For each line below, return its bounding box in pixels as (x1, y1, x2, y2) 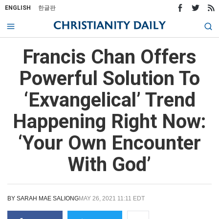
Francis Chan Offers (22, 45, 197, 68)
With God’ (68, 153, 151, 176)
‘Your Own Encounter (18, 131, 201, 154)
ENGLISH (5, 4, 31, 11)
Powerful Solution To (19, 67, 200, 90)
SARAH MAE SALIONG (17, 195, 79, 202)
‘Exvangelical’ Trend (23, 88, 196, 111)
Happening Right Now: (13, 110, 206, 133)
